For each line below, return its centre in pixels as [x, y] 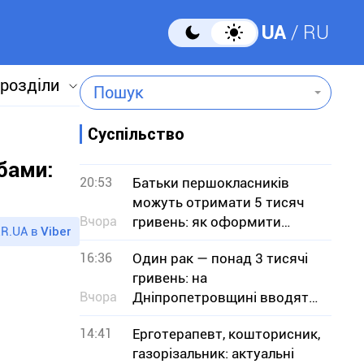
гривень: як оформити [207, 222]
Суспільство [136, 134]
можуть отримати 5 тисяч [218, 202]
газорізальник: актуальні [213, 353]
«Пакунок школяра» [197, 241]
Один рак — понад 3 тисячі [220, 258]
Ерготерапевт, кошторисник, [226, 334]
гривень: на [170, 278]
